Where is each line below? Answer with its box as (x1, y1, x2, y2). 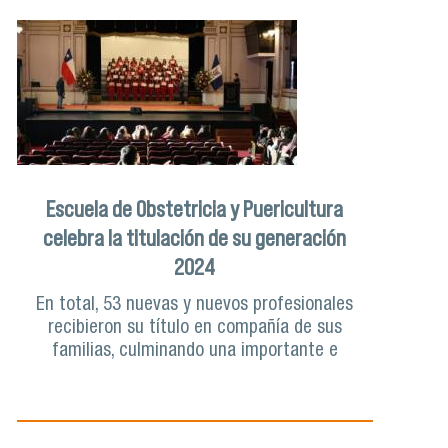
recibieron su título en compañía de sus (47, 318, 342, 338)
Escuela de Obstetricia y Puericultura (46, 195, 344, 222)
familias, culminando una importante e (51, 341, 338, 361)
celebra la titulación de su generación (43, 224, 347, 251)
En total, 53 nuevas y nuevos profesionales (36, 295, 354, 315)
